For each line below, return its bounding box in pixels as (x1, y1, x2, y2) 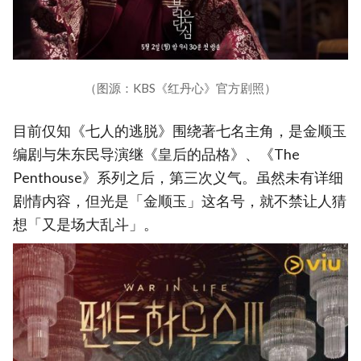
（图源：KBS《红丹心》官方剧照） (85, 80, 276, 95)
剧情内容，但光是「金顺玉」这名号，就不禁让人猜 (13, 192, 346, 210)
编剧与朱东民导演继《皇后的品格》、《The (13, 145, 300, 163)
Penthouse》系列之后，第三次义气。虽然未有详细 (13, 168, 343, 186)
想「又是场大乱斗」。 (13, 215, 158, 233)
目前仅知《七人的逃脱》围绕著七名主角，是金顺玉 (13, 122, 346, 139)
